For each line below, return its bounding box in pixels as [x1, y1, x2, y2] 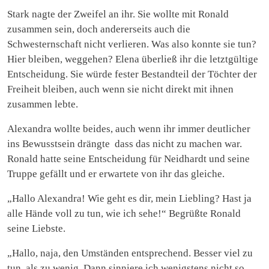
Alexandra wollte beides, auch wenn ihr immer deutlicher [7, 122, 250, 134]
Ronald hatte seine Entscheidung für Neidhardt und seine [7, 153, 250, 165]
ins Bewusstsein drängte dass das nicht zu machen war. [7, 138, 242, 150]
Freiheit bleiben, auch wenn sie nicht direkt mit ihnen [7, 83, 234, 95]
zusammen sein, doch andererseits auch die [7, 23, 190, 35]
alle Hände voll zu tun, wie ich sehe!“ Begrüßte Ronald [7, 207, 241, 219]
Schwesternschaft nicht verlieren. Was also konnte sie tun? [7, 38, 256, 50]
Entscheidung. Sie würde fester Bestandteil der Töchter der [7, 68, 257, 80]
